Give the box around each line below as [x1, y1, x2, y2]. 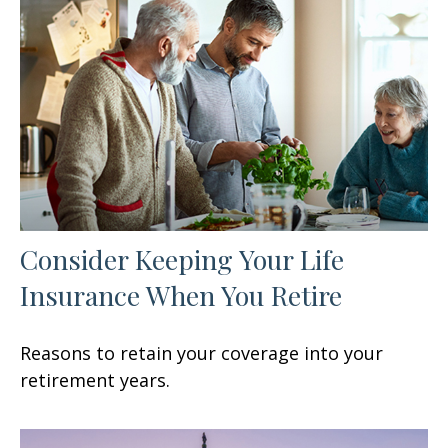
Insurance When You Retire [20, 276, 342, 313]
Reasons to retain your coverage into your [20, 340, 383, 365]
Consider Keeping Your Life [20, 240, 344, 277]
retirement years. [20, 367, 170, 392]
